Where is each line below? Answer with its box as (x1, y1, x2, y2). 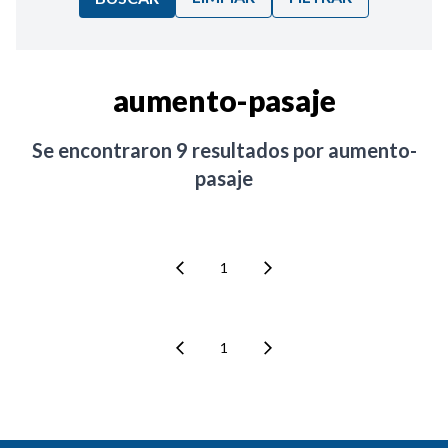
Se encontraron (31, 138, 176, 163)
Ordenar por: (57, 61, 138, 78)
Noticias (57, 125, 108, 142)
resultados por (187, 138, 328, 163)
